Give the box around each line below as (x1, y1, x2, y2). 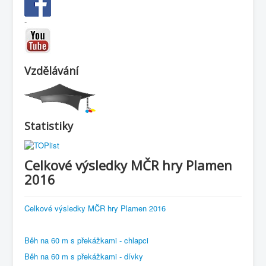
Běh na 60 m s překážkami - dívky (24, 251, 143, 262)
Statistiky (24, 119, 73, 134)
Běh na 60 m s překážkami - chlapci (24, 235, 148, 246)
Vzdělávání (24, 63, 78, 78)
